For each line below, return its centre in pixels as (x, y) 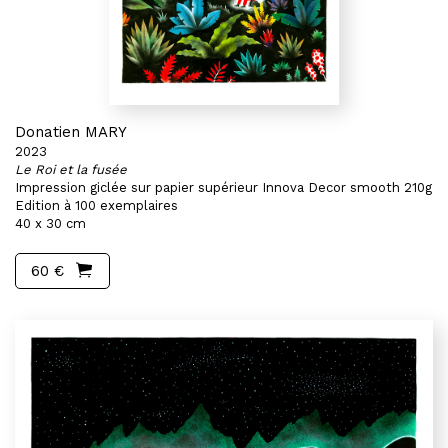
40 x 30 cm (50, 223)
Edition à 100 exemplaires (96, 205)
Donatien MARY (71, 132)
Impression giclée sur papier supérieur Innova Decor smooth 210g (223, 187)
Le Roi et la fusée (71, 169)
